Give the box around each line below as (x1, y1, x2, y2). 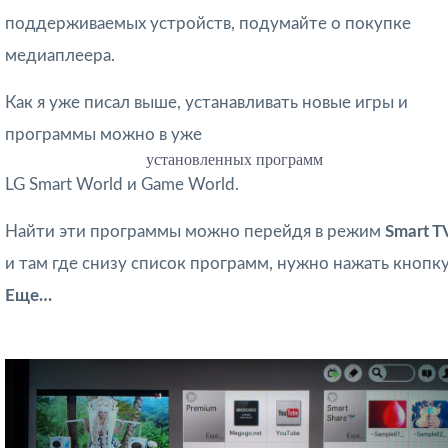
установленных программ (146, 150, 324, 168)
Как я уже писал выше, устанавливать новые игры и (5, 93, 408, 111)
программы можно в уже (5, 125, 202, 143)
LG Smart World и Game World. (5, 175, 239, 193)
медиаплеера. (5, 46, 115, 64)
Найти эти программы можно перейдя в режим (5, 222, 385, 240)
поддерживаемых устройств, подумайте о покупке (5, 14, 411, 32)
